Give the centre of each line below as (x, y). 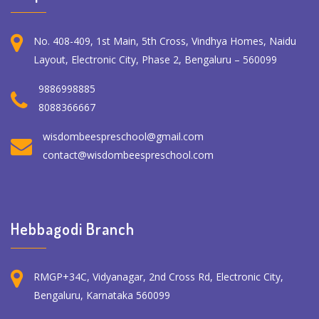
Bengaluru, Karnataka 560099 (102, 295)
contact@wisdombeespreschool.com (128, 155)
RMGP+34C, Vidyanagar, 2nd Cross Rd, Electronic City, (158, 276)
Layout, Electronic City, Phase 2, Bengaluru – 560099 (155, 59)
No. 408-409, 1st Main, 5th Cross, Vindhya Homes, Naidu (165, 41)
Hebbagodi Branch (73, 228)
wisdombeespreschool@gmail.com (123, 136)
